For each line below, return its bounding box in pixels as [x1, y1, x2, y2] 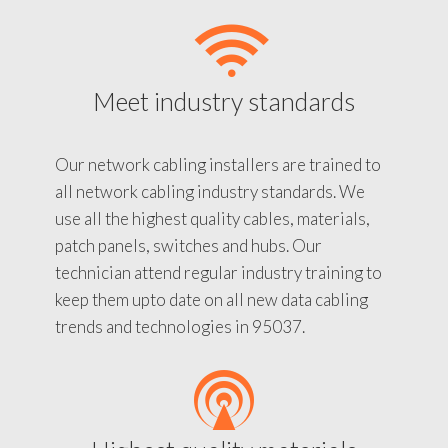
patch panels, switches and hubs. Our [55, 234, 322, 256]
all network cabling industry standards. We [55, 180, 365, 202]
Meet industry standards [93, 85, 355, 116]
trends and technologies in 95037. [55, 315, 305, 337]
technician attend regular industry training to [55, 261, 382, 283]
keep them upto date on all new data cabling [55, 288, 368, 310]
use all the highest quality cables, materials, [55, 207, 370, 229]
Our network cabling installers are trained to [55, 153, 381, 175]
